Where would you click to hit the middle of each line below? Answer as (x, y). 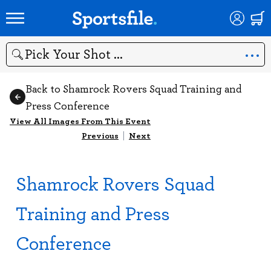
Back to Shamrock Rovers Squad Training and (133, 88)
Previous (100, 135)
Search (19, 60)
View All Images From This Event (80, 121)
